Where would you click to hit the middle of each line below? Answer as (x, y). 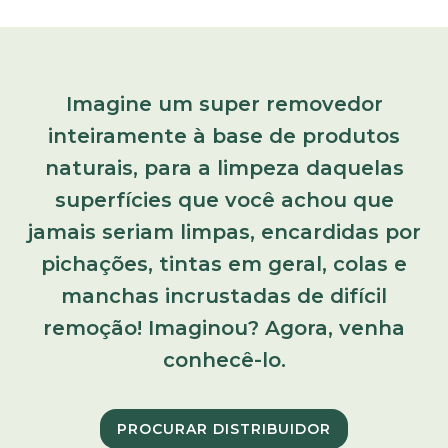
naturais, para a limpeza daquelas (224, 168)
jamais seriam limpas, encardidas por (224, 232)
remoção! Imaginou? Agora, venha (224, 328)
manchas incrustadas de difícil (224, 296)
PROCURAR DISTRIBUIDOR (224, 429)
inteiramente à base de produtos (224, 136)
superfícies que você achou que (224, 200)
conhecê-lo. (224, 360)
